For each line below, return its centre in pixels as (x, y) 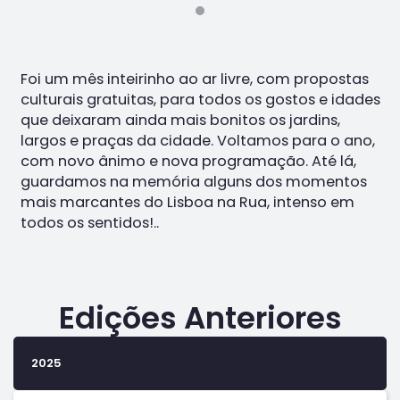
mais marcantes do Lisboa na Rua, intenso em (187, 202)
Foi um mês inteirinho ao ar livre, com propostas (194, 79)
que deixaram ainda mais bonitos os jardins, (180, 120)
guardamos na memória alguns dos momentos (193, 182)
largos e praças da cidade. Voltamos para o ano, (197, 141)
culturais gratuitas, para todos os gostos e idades (200, 100)
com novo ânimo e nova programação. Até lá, (188, 161)
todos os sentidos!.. (89, 223)
